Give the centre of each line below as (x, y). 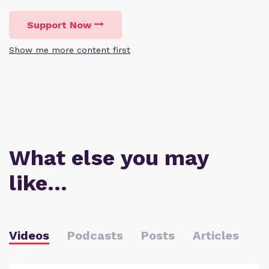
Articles (216, 236)
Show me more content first (70, 50)
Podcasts (95, 236)
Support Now (59, 25)
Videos (29, 236)
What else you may (109, 158)
